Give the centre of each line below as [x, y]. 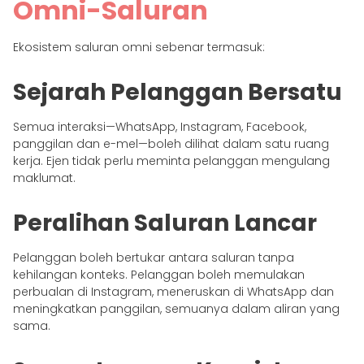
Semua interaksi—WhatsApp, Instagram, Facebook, [160, 126]
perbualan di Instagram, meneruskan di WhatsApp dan [173, 291]
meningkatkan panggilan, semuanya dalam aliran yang [176, 308]
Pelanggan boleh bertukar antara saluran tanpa [154, 257]
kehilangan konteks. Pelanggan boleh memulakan [159, 274]
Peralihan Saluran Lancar [165, 223]
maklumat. [44, 178]
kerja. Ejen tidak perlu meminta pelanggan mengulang [171, 160]
